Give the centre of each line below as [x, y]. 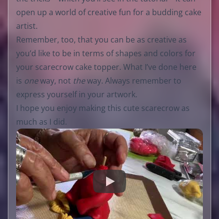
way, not [55, 81]
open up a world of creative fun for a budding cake [109, 12]
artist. [27, 26]
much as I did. [42, 122]
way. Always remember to [133, 81]
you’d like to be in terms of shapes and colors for [106, 54]
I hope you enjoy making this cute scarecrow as [103, 108]
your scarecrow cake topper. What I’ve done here [106, 67]
